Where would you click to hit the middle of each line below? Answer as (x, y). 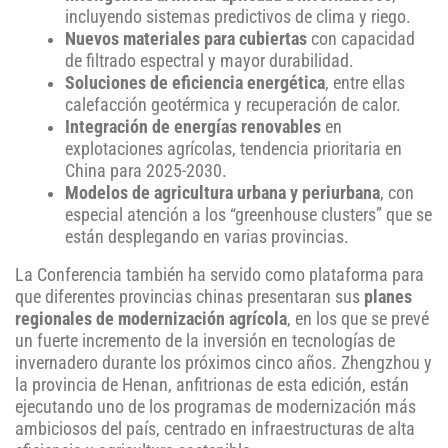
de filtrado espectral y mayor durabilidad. (209, 61)
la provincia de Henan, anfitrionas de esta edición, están (212, 385)
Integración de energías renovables (193, 127)
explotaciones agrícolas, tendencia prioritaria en (233, 149)
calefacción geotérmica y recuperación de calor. (233, 105)
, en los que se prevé (358, 319)
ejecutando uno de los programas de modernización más (215, 407)
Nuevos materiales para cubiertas (186, 39)
